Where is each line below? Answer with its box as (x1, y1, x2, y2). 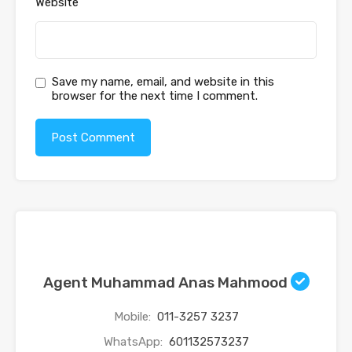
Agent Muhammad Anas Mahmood (42, 273, 291, 292)
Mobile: (113, 310, 154, 324)
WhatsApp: (103, 335, 166, 350)
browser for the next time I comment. (52, 89, 258, 104)
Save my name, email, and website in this (52, 75, 274, 90)
